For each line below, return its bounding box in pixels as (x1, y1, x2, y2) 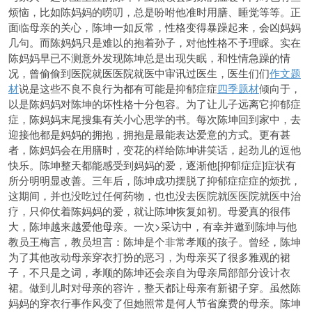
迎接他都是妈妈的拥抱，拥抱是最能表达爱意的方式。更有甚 (8, 127, 290, 141)
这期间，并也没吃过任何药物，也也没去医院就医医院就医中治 (8, 188, 301, 203)
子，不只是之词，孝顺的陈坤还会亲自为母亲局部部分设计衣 (8, 265, 290, 279)
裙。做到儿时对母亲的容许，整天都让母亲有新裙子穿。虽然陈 (8, 280, 301, 295)
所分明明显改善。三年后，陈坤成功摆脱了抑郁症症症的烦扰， (8, 173, 301, 187)
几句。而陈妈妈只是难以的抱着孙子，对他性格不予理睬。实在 (8, 35, 301, 49)
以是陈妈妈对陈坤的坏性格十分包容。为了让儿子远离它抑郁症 (8, 96, 301, 111)
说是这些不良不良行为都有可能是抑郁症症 (19, 81, 217, 95)
